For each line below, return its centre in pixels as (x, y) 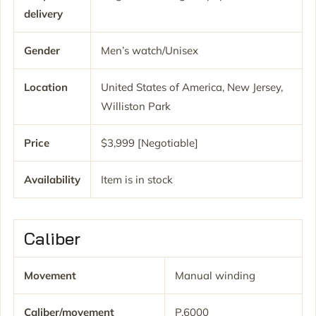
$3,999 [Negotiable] (150, 142)
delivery (43, 13)
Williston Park (136, 106)
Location (46, 87)
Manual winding (215, 275)
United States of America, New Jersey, (192, 87)
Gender (42, 50)
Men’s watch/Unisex (150, 50)
